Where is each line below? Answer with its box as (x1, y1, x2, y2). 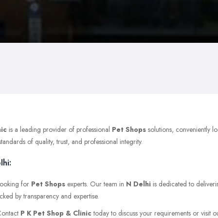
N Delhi (126, 179, 151, 189)
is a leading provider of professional (7, 124, 112, 134)
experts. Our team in (65, 179, 126, 189)
